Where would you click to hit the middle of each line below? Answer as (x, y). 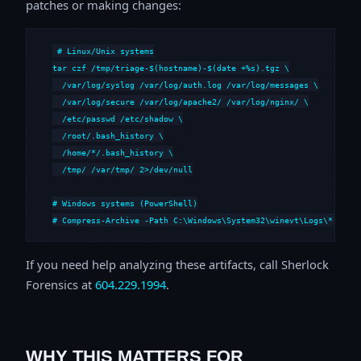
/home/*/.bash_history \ (113, 152)
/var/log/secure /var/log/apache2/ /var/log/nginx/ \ (180, 101)
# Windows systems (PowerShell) (125, 203)
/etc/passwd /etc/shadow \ (118, 118)
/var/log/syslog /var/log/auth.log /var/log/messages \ (185, 84)
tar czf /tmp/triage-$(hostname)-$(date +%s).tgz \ (171, 67)
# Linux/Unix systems (106, 50)
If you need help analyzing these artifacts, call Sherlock (177, 264)
